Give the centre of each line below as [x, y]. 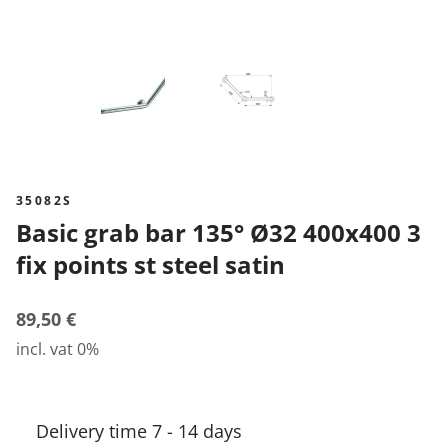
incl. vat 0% [57, 349]
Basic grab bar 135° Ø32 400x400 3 [24, 232]
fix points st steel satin [150, 264]
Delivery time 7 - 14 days [139, 431]
